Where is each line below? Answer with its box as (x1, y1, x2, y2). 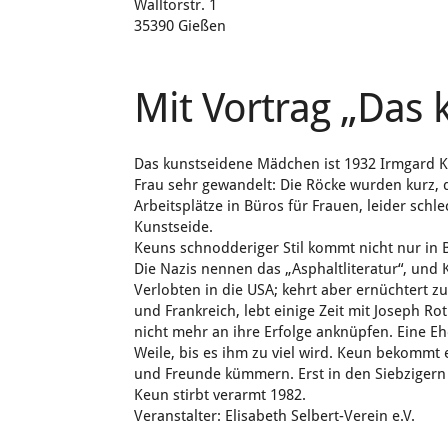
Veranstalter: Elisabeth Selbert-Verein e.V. (134, 407, 416, 425)
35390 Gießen (134, 17, 227, 35)
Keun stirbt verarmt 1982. (134, 386, 307, 404)
